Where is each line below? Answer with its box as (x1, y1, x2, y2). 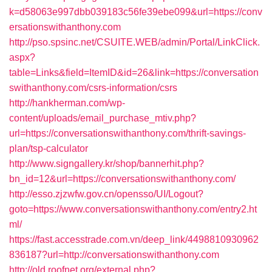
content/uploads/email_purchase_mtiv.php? (9, 113, 196, 123)
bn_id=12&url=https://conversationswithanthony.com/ (9, 174, 236, 184)
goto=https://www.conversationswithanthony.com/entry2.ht (9, 204, 257, 214)
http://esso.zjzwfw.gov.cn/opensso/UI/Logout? (9, 189, 203, 199)
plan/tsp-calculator (9, 143, 88, 154)
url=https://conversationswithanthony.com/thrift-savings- (9, 128, 246, 138)
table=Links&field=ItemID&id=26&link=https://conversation (9, 67, 259, 78)
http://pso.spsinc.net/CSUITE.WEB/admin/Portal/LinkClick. (9, 37, 260, 47)
